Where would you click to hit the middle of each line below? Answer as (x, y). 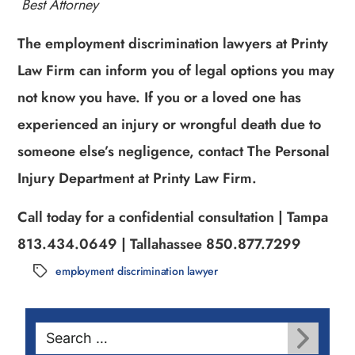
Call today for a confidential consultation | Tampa (173, 217)
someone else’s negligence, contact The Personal (174, 151)
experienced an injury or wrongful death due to (170, 124)
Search (53, 332)
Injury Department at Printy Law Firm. (137, 178)
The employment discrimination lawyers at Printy (173, 43)
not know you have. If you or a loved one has (160, 97)
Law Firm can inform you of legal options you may (176, 70)
